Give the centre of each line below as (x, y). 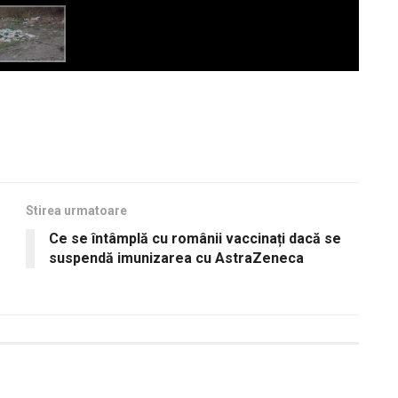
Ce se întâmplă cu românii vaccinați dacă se (195, 239)
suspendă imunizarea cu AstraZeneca (176, 259)
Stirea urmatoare (76, 211)
